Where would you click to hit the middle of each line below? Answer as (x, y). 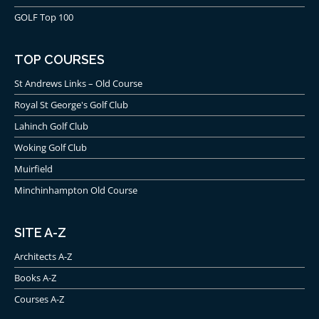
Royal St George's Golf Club (71, 104)
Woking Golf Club (51, 147)
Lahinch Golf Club (51, 126)
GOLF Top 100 (44, 17)
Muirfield (33, 168)
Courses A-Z (39, 299)
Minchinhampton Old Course (76, 190)
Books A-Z (35, 277)
